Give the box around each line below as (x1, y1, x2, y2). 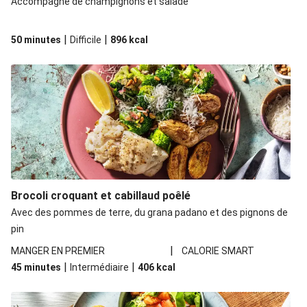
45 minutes (11, 262, 61, 273)
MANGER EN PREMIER (11, 245, 105, 256)
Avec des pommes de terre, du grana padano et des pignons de (11, 207, 288, 218)
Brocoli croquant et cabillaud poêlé (11, 189, 191, 202)
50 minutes (11, 34, 61, 45)
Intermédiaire (70, 262, 129, 273)
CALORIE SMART (182, 245, 255, 256)
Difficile (70, 34, 101, 45)
